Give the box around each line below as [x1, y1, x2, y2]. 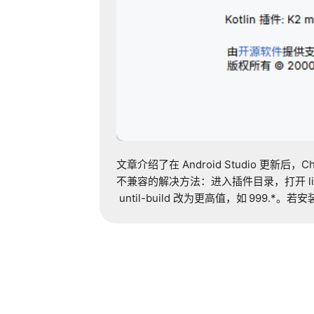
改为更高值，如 [172, 191, 247, 205]
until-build [118, 191, 170, 205]
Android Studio [182, 158, 257, 172]
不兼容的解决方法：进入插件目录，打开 [116, 175, 306, 189]
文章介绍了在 [116, 158, 179, 172]
